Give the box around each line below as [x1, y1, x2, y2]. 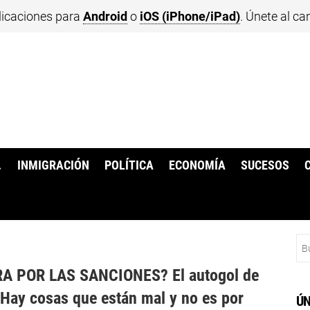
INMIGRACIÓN [17, 158, 89, 173]
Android [83, 9, 127, 24]
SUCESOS [241, 158, 290, 173]
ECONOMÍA [169, 158, 226, 173]
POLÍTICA [104, 158, 154, 173]
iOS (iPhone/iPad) [140, 9, 240, 24]
